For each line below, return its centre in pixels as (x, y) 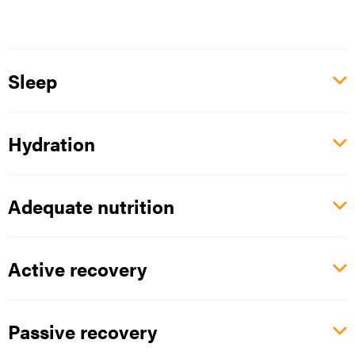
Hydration (52, 144)
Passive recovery (82, 332)
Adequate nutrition (91, 206)
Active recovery (77, 269)
